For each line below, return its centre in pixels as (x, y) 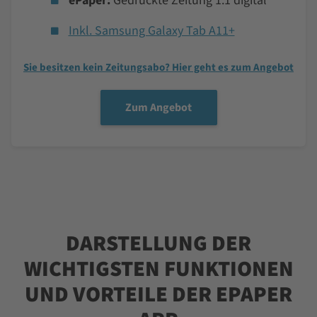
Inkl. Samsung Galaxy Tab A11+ (151, 30)
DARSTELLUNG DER (158, 244)
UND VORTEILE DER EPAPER (158, 295)
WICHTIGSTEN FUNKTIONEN (158, 270)
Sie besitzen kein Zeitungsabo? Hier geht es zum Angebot (158, 68)
